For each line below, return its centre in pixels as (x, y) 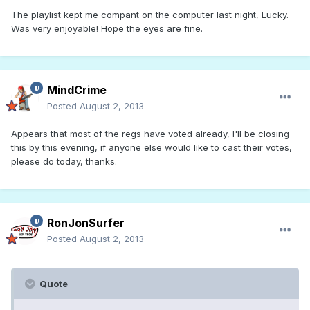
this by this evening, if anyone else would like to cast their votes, (152, 148)
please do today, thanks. (64, 162)
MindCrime (77, 90)
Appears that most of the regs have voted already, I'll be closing (150, 134)
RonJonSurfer (86, 223)
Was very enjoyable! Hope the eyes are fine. (107, 29)
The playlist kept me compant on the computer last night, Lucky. (150, 15)
